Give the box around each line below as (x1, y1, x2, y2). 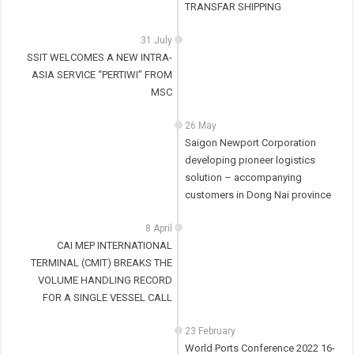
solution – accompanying (184, 171, 302, 184)
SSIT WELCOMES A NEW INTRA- (27, 51, 173, 64)
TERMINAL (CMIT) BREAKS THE (31, 257, 173, 269)
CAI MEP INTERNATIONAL (57, 239, 173, 252)
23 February (184, 326, 235, 337)
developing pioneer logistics (184, 154, 315, 167)
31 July (141, 35, 173, 47)
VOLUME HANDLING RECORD (38, 274, 173, 287)
